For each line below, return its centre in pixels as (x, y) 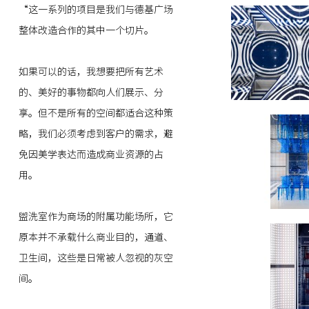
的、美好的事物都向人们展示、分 (91, 92)
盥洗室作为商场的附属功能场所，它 (96, 217)
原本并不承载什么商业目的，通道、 (96, 237)
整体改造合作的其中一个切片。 (86, 30)
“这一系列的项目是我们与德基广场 (96, 10)
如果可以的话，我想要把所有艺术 (91, 72)
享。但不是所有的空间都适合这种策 (96, 113)
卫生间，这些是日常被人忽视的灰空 (96, 258)
